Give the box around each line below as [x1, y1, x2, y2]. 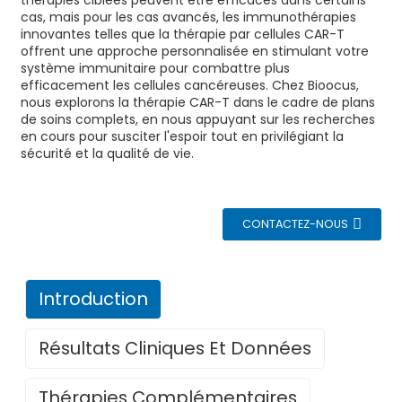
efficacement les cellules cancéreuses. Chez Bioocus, [20, 76, 359, 94]
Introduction [38, 286, 148, 311]
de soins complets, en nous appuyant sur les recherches [20, 110, 375, 128]
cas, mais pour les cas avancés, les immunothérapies [20, 8, 356, 26]
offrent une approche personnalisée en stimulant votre [20, 42, 369, 60]
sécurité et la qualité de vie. [20, 144, 194, 162]
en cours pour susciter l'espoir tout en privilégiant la [20, 127, 344, 145]
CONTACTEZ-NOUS [242, 216, 349, 232]
